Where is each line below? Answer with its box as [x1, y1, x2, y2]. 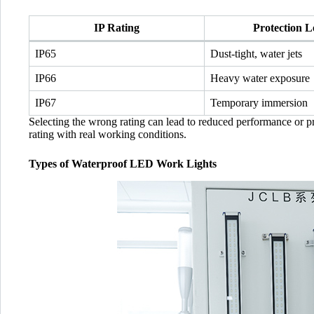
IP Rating [94, 22, 139, 34]
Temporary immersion [210, 97, 308, 109]
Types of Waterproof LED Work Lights [29, 158, 217, 170]
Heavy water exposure [210, 72, 310, 85]
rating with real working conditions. [29, 128, 186, 141]
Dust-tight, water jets [210, 48, 302, 60]
